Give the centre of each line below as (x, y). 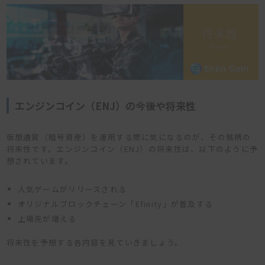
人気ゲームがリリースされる (72, 189)
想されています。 (40, 160)
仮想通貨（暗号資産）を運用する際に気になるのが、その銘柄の (129, 137)
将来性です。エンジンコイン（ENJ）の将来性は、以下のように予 (132, 148)
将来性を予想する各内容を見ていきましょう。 (95, 242)
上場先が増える (47, 218)
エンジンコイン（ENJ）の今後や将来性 (105, 105)
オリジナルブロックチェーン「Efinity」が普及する (115, 203)
